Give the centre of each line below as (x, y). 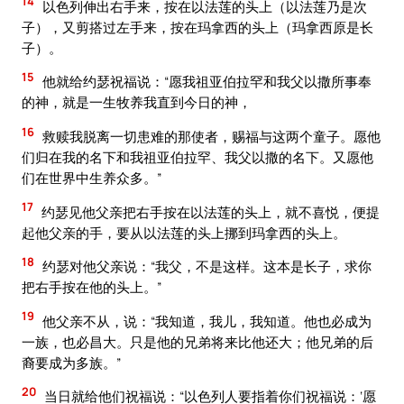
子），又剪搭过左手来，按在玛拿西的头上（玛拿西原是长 (197, 27)
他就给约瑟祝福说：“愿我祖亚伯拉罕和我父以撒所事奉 (206, 82)
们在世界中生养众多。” (92, 178)
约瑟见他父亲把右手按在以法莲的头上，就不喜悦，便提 (209, 211)
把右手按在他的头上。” (92, 287)
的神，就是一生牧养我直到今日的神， (137, 102)
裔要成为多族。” (71, 362)
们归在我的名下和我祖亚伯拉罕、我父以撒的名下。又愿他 (197, 157)
